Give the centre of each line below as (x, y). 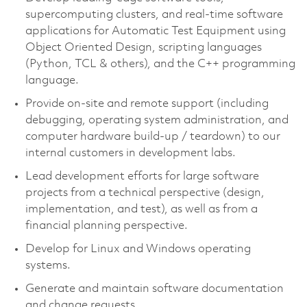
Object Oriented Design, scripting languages (143, 47)
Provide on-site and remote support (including (147, 103)
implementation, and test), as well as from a (141, 209)
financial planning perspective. (106, 225)
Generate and (62, 288)
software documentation (218, 288)
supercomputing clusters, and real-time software (154, 14)
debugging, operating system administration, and (157, 120)
